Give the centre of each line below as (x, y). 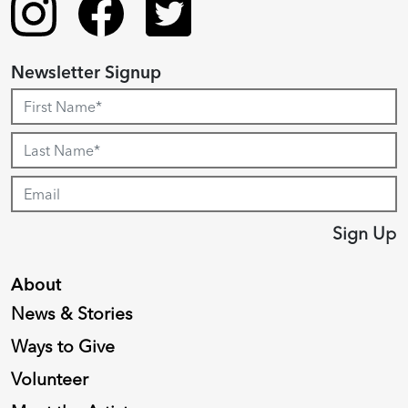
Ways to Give (63, 346)
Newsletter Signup (86, 71)
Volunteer (50, 378)
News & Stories (72, 313)
